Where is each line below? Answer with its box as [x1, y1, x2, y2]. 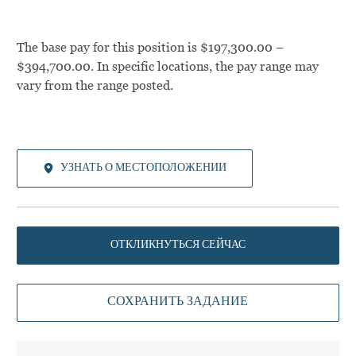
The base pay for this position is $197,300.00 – [16, 39, 284, 55]
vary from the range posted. [16, 77, 173, 93]
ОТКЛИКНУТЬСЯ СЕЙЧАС [110, 239, 246, 251]
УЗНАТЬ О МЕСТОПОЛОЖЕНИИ [60, 162, 226, 174]
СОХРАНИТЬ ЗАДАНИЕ [107, 296, 249, 309]
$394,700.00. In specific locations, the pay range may [16, 58, 319, 74]
